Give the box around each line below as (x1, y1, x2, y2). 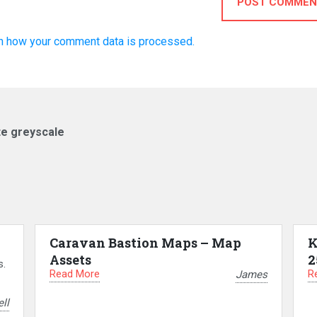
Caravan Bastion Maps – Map (49, 234, 241, 252)
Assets (49, 251, 91, 269)
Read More (49, 267, 100, 281)
